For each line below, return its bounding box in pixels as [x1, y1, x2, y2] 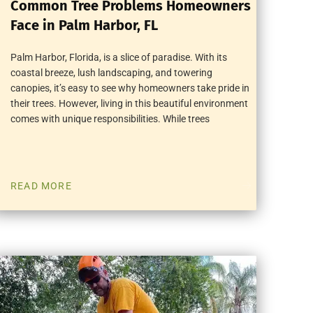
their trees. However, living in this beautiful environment [10, 98, 249, 110]
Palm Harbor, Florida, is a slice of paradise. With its [10, 52, 228, 64]
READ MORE [10, 180, 72, 192]
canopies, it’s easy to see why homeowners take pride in [10, 82, 250, 94]
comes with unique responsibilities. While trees [10, 113, 210, 125]
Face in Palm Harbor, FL [10, 17, 159, 34]
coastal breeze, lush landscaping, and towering [10, 67, 213, 79]
